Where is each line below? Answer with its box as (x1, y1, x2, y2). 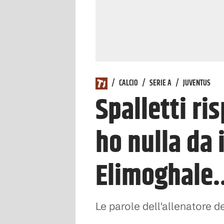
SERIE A (149, 77, 171, 89)
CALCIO (119, 77, 138, 89)
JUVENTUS (183, 77, 210, 89)
